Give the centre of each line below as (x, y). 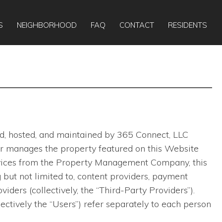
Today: (147, 9)
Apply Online (100, 9)
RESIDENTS (188, 25)
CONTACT (137, 25)
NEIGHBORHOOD (47, 25)
